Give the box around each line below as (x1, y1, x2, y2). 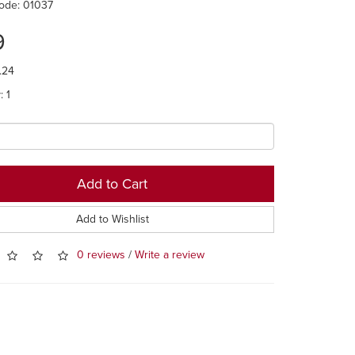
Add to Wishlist (75, 212, 149, 226)
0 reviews (77, 248, 126, 262)
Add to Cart (77, 174, 148, 193)
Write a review (135, 248, 205, 262)
